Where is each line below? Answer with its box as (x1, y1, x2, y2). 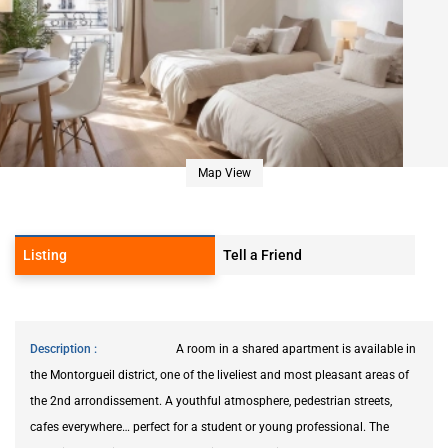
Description (30, 341, 94, 356)
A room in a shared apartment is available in (176, 341, 416, 356)
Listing (23, 246, 67, 263)
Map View (197, 165, 251, 180)
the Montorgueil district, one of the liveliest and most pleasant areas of (30, 367, 409, 382)
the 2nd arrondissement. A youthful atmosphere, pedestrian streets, (30, 393, 392, 408)
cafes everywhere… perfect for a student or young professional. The (30, 419, 389, 434)
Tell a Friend (223, 246, 302, 263)
